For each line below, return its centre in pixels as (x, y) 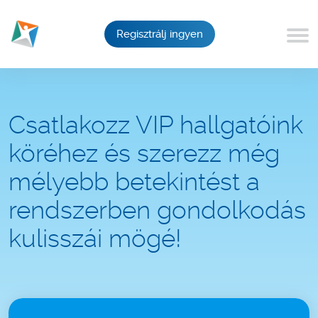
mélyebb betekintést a (134, 181)
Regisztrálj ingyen (160, 34)
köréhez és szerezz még (144, 153)
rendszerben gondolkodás (157, 210)
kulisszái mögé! (95, 238)
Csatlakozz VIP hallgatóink (156, 125)
